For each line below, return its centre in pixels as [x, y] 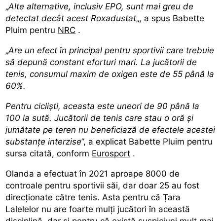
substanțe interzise [44, 141]
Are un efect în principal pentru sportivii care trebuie [111, 50]
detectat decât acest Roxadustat [71, 18]
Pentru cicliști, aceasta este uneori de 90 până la [103, 106]
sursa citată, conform [49, 153]
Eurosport [111, 153]
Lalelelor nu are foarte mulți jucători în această [98, 209]
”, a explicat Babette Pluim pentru [147, 141]
